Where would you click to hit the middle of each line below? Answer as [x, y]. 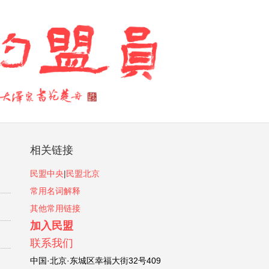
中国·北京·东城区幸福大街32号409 [96, 260]
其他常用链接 [56, 208]
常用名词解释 [56, 191]
